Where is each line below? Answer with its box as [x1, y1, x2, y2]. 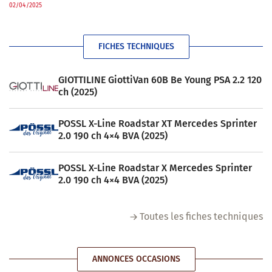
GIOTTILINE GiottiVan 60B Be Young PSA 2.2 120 [58, 74, 262, 86]
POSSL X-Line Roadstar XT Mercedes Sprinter [58, 118, 257, 130]
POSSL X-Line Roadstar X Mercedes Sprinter [58, 161, 252, 174]
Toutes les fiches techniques [140, 210, 263, 222]
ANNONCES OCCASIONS [92, 253, 180, 264]
